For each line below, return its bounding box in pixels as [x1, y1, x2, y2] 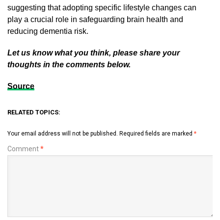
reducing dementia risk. [7, 27, 88, 35]
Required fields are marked [119, 130, 194, 137]
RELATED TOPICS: [7, 109, 60, 116]
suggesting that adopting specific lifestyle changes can [7, 3, 196, 12]
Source [7, 82, 34, 90]
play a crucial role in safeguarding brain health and [7, 15, 183, 24]
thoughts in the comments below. [7, 60, 131, 69]
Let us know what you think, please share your [7, 49, 180, 57]
